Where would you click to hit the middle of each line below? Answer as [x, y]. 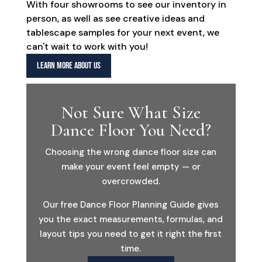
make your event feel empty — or [131, 166]
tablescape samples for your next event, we [123, 33]
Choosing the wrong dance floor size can [131, 152]
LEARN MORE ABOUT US [68, 65]
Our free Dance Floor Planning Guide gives [131, 204]
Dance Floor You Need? [131, 130]
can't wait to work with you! [87, 47]
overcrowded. [131, 181]
